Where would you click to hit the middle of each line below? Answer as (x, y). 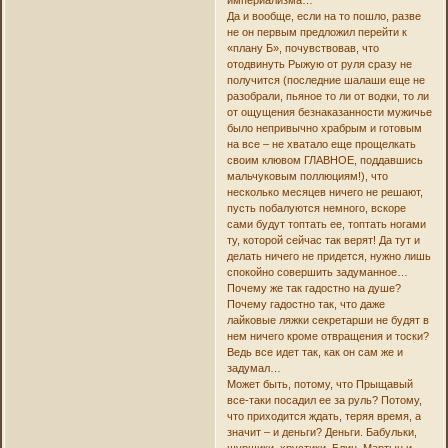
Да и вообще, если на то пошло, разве (323, 16)
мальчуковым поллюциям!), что (307, 176)
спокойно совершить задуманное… (317, 272)
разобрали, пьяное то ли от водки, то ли (327, 96)
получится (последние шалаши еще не (325, 80)
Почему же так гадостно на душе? (313, 288)
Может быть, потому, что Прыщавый (319, 384)
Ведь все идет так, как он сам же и (314, 352)
